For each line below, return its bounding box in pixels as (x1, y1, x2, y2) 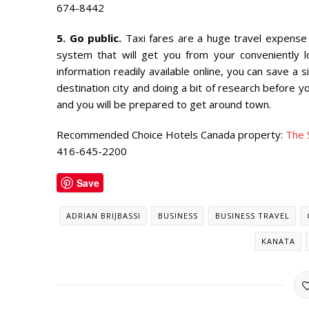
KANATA (261, 235, 295, 246)
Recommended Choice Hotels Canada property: (57, 127, 286, 141)
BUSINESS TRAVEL (215, 210, 290, 221)
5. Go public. (57, 30, 121, 45)
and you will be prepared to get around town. (57, 97, 271, 111)
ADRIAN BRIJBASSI (66, 210, 141, 221)
